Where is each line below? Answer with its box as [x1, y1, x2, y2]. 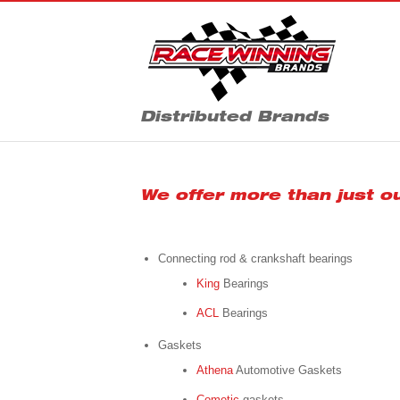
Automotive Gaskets [233, 363, 342, 377]
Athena [196, 363, 233, 377]
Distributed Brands [140, 107, 329, 124]
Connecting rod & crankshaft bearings [158, 252, 353, 265]
